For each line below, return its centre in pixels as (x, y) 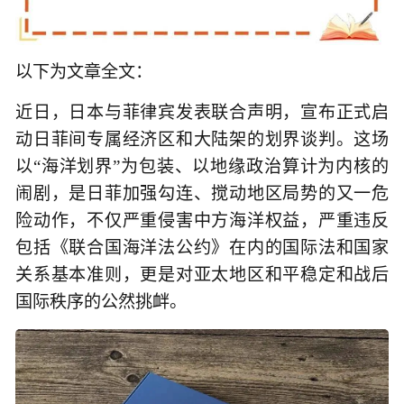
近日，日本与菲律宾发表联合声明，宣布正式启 (202, 112)
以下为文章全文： (84, 71)
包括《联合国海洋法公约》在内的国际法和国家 (202, 247)
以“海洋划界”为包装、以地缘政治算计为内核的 (202, 166)
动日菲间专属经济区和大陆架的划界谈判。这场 (202, 139)
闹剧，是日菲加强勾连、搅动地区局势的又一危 (202, 193)
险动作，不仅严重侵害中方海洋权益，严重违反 (202, 220)
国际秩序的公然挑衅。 (101, 301)
